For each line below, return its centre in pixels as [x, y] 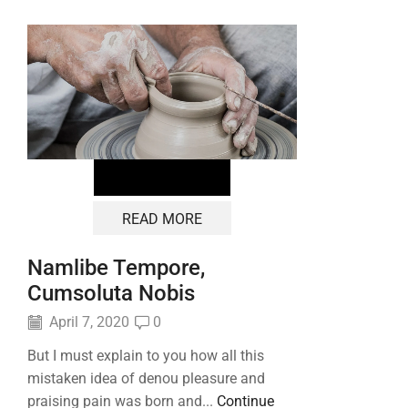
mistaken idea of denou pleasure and [146, 378]
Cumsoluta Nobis [111, 294]
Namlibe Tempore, [116, 268]
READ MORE [162, 219]
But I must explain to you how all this [146, 355]
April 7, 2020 [87, 322]
